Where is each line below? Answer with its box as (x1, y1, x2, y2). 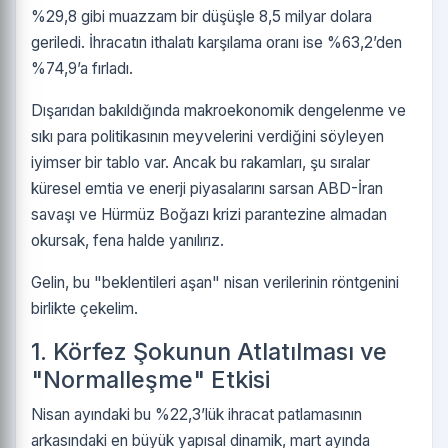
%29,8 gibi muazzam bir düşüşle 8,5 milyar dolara (31, 7, 372, 26)
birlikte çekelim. (31, 299, 138, 318)
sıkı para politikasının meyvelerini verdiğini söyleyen (31, 127, 384, 146)
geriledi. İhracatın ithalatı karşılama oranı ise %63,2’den (31, 33, 402, 52)
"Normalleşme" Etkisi (31, 365, 270, 394)
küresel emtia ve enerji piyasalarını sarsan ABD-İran (31, 179, 383, 198)
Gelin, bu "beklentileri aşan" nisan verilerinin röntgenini (31, 273, 399, 292)
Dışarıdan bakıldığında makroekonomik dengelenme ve (31, 101, 406, 120)
